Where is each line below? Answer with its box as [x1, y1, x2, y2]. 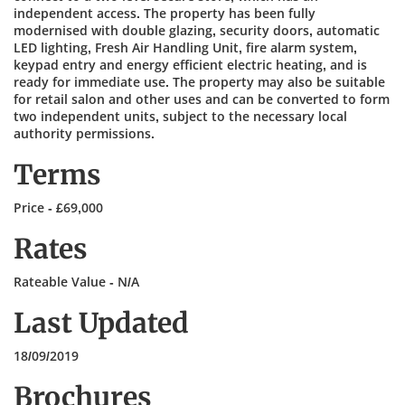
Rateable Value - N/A [14, 273, 139, 290]
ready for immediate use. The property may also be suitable [14, 73, 385, 90]
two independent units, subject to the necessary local [14, 108, 347, 125]
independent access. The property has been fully [14, 5, 316, 22]
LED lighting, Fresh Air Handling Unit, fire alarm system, [14, 39, 357, 56]
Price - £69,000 [14, 199, 103, 216]
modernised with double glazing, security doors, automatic [14, 22, 380, 39]
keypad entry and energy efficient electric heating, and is [14, 56, 367, 73]
